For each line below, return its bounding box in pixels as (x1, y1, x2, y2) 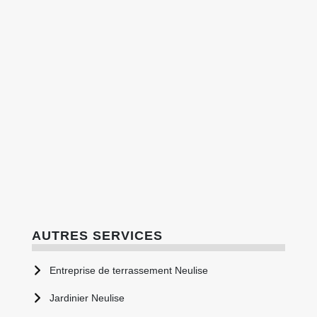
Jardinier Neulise (50, 292, 125, 304)
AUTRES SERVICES (32, 229, 163, 243)
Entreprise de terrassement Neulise (50, 265, 208, 276)
